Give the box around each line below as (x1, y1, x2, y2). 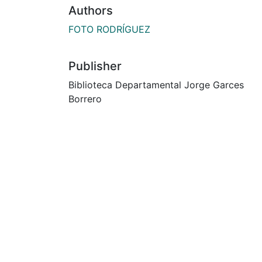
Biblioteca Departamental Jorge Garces (68, 78, 244, 91)
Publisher (68, 58, 122, 73)
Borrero (68, 92, 102, 105)
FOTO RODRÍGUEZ (68, 23, 150, 35)
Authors (68, 3, 113, 18)
